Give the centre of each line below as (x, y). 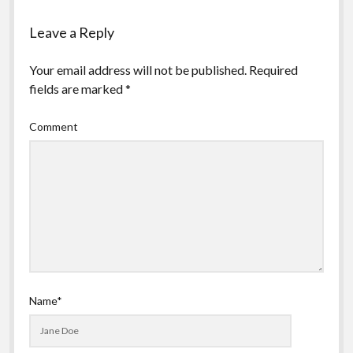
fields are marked (77, 88)
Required (273, 69)
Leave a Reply (71, 32)
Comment (53, 126)
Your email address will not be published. (137, 69)
